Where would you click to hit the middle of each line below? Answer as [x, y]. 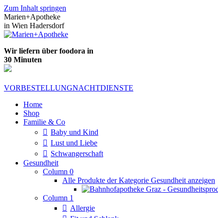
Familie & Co [44, 122]
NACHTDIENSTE [103, 88]
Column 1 [58, 198]
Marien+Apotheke [32, 17]
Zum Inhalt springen [35, 8]
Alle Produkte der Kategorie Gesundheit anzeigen [139, 180]
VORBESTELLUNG [38, 88]
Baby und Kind [74, 132]
